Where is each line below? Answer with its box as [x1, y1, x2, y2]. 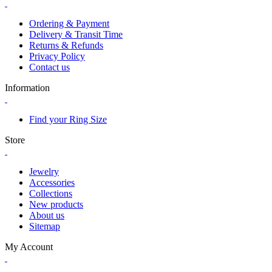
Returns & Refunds [29, 40, 103, 51]
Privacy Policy [29, 51, 85, 62]
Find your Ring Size [29, 114, 107, 125]
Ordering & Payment [29, 18, 109, 29]
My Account [5, 242, 53, 253]
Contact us [29, 62, 70, 73]
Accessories [29, 177, 75, 188]
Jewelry [29, 166, 59, 177]
